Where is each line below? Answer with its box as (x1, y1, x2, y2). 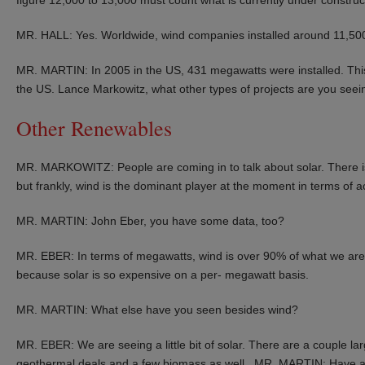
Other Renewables (16, 113, 172, 142)
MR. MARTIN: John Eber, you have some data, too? (16, 213, 284, 227)
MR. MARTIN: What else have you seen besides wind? (16, 302, 298, 316)
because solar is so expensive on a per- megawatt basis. (16, 267, 309, 281)
